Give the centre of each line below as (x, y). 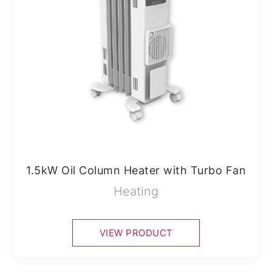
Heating (136, 191)
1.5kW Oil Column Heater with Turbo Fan (136, 170)
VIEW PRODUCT (136, 233)
